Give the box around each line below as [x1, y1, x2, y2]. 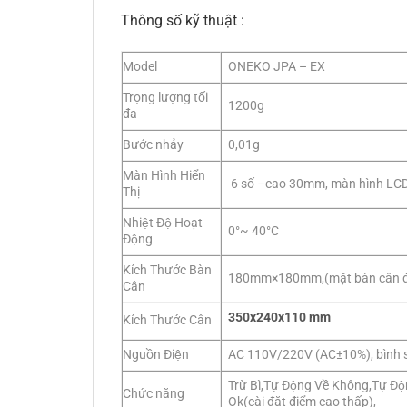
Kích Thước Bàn [123, 263, 212, 279]
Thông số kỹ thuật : [121, 12, 244, 30]
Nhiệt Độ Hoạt [123, 215, 203, 232]
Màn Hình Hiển [123, 168, 205, 184]
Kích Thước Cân [123, 313, 212, 329]
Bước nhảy [123, 137, 184, 154]
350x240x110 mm [228, 310, 332, 326]
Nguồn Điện [123, 347, 189, 363]
